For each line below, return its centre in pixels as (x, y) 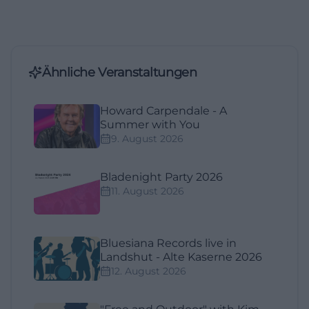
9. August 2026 (147, 139)
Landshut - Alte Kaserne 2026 (181, 257)
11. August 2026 (148, 191)
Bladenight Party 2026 (161, 177)
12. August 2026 (149, 271)
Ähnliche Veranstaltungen (120, 73)
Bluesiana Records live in (168, 243)
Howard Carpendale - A (163, 111)
